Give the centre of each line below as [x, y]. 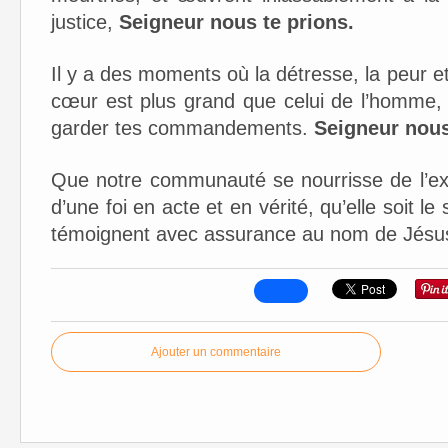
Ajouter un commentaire [216, 352]
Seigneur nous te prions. [236, 22]
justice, [85, 22]
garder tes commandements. [182, 128]
